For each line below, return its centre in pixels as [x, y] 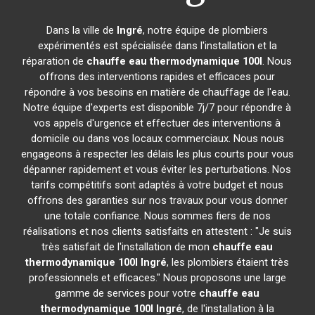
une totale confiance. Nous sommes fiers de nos [157, 216]
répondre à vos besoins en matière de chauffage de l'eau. [157, 92]
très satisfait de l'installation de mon [127, 247]
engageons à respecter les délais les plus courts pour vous [157, 154]
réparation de [55, 61]
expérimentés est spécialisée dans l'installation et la [157, 46]
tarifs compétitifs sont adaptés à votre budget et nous [157, 185]
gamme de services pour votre [127, 293]
